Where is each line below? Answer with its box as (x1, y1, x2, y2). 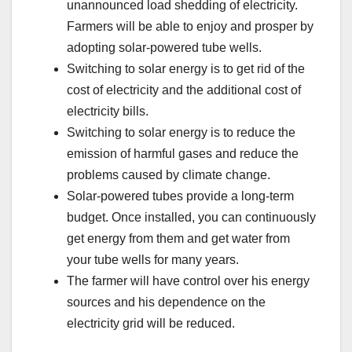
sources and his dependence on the (67, 295, 266, 310)
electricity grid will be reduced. (67, 317, 235, 331)
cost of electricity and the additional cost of (67, 83, 301, 97)
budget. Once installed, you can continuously (67, 211, 316, 225)
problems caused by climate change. (67, 168, 270, 182)
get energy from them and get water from (67, 232, 290, 246)
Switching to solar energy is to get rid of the (67, 62, 305, 76)
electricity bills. (67, 104, 148, 119)
